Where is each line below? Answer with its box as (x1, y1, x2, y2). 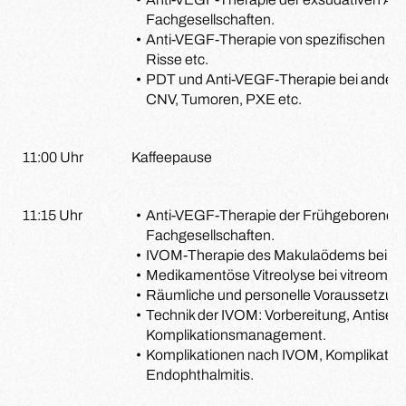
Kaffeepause (131, 150, 212, 165)
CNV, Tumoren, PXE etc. (146, 92, 302, 107)
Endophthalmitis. (146, 367, 254, 382)
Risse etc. (146, 52, 208, 67)
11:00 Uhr (23, 150, 83, 165)
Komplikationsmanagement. (146, 327, 326, 343)
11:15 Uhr (23, 208, 82, 223)
